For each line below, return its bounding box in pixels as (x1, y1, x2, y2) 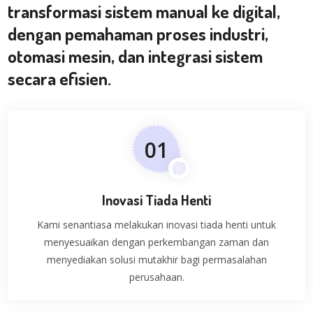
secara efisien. (8, 67, 112, 90)
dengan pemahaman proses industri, (8, 22, 269, 45)
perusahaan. (129, 270, 184, 284)
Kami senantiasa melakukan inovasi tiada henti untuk (37, 218, 276, 232)
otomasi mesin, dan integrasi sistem (8, 45, 263, 68)
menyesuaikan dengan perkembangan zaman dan (44, 235, 269, 249)
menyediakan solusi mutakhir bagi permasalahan (46, 253, 267, 267)
